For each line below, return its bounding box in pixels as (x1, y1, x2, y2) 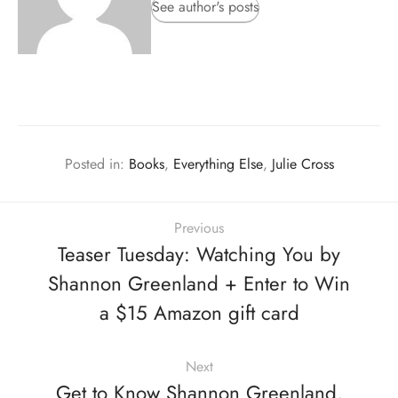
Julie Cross (271, 154, 334, 175)
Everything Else (172, 154, 263, 175)
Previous (174, 217, 224, 238)
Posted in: (64, 154, 129, 175)
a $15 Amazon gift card (99, 298, 299, 327)
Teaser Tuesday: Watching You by (58, 239, 340, 268)
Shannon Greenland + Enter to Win (48, 268, 350, 298)
